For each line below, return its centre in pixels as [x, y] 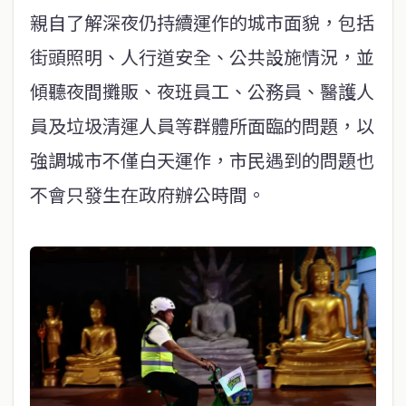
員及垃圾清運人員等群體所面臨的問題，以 [202, 125]
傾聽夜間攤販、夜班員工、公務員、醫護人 [202, 91]
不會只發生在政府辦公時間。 [148, 194]
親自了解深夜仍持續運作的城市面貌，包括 [202, 22]
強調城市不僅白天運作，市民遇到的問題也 [202, 159]
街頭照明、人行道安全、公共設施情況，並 [202, 56]
